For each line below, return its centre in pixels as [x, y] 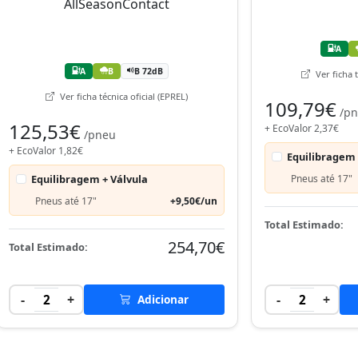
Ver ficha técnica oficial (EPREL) [123, 96]
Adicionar [161, 299]
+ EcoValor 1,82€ [46, 150]
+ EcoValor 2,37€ [302, 128]
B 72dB [149, 71]
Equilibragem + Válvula [90, 179]
